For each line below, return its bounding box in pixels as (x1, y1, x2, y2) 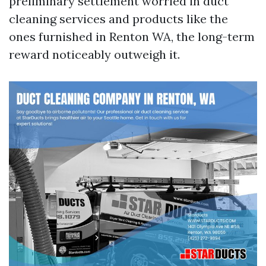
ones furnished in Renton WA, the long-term (9, 29, 255, 44)
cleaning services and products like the (9, 11, 228, 26)
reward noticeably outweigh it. (9, 47, 180, 62)
